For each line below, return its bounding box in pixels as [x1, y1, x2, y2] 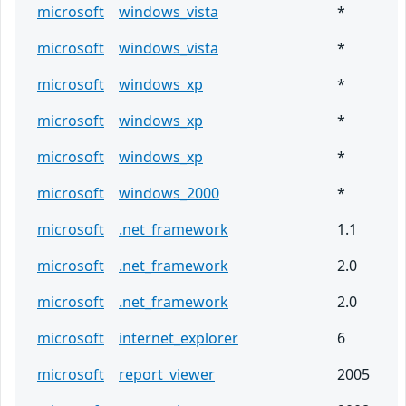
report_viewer [119, 364, 215, 385]
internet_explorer [119, 328, 238, 349]
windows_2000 [119, 183, 219, 204]
